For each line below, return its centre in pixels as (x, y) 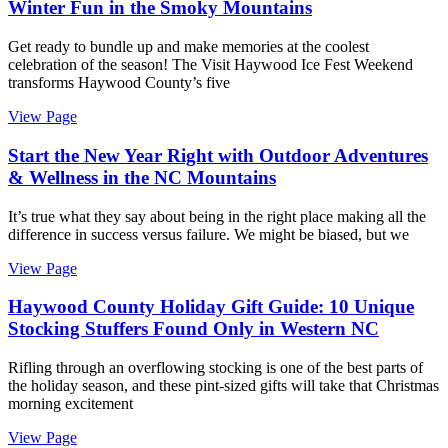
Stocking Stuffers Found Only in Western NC (193, 329)
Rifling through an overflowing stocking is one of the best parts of (215, 368)
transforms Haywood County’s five (119, 83)
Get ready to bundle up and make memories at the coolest (188, 47)
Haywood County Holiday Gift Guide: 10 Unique (211, 307)
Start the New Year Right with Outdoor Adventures (218, 155)
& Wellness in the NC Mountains (142, 177)
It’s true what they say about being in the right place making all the (217, 216)
